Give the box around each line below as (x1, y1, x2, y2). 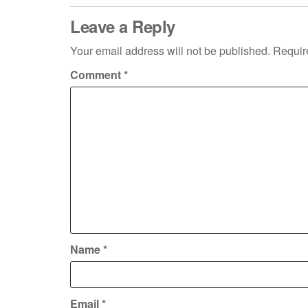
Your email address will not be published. (70, 43, 270, 58)
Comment (70, 67, 124, 82)
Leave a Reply (70, 14, 175, 38)
